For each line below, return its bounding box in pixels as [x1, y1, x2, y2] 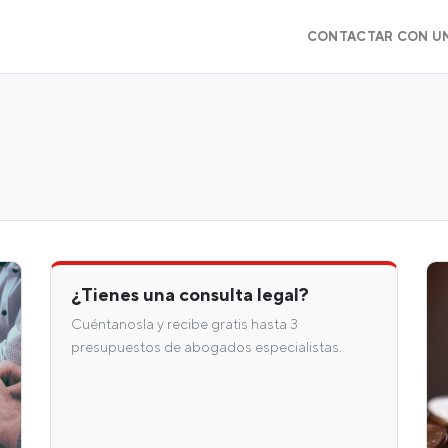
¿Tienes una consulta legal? [71, 284, 309, 305]
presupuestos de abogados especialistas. [71, 338, 342, 355]
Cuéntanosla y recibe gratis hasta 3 [71, 315, 298, 332]
